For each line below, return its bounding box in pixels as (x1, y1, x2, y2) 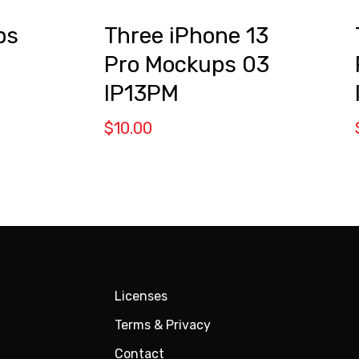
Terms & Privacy (115, 317, 212, 333)
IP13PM (103, 80, 179, 107)
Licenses (115, 288, 168, 304)
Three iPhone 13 (103, 22, 268, 50)
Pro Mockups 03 (103, 51, 269, 79)
